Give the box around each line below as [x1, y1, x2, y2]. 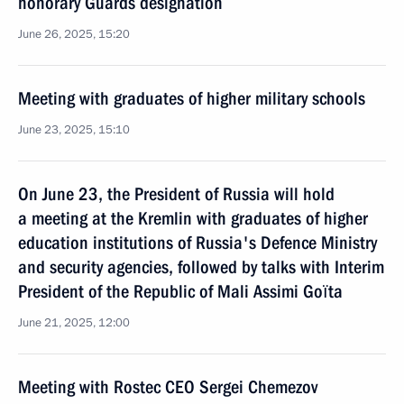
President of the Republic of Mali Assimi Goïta [18, 280, 343, 302]
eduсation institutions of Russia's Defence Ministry [18, 232, 377, 253]
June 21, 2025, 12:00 [18, 315, 130, 331]
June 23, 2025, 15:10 [18, 122, 130, 138]
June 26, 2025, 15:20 [18, 26, 130, 42]
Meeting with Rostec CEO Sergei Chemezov [18, 376, 317, 398]
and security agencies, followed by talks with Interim [18, 256, 384, 278]
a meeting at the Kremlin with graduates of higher [18, 207, 368, 229]
